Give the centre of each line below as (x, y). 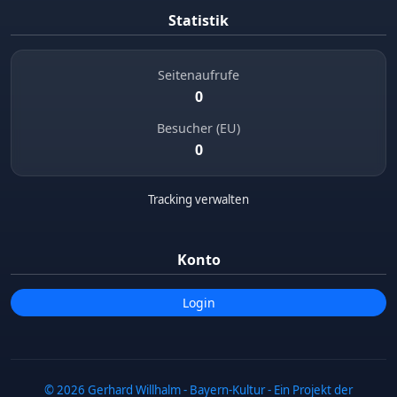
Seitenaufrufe (198, 75)
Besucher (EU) (198, 128)
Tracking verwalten (198, 200)
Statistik (198, 20)
